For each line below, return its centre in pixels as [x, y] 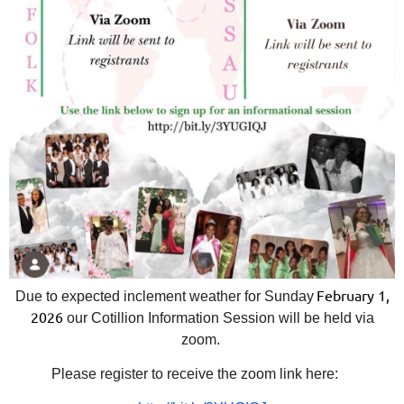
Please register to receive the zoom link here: [197, 374]
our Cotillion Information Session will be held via [220, 318]
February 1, [353, 295]
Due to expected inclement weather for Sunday [164, 297]
